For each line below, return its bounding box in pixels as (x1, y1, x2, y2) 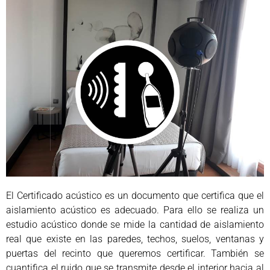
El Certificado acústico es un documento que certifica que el (6, 190, 264, 202)
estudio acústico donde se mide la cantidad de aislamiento (6, 219, 264, 231)
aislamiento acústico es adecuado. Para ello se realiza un (6, 204, 264, 216)
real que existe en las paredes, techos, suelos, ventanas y (6, 233, 264, 245)
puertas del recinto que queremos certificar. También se (6, 248, 264, 260)
